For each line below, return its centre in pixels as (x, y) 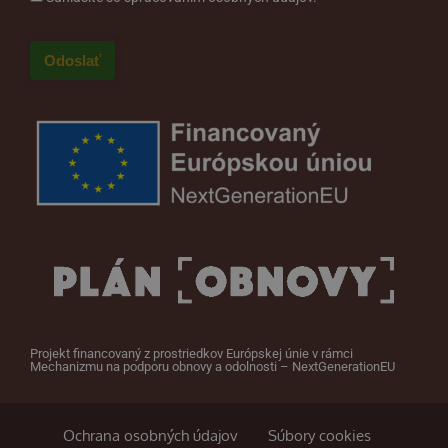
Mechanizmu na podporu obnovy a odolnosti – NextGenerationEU (212, 366)
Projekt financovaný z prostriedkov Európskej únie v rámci (191, 353)
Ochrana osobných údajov (150, 435)
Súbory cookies (319, 435)
